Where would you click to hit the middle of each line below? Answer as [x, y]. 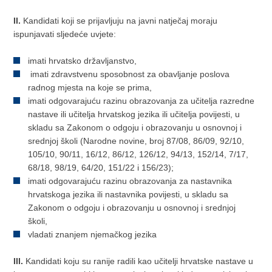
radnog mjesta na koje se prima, [90, 87]
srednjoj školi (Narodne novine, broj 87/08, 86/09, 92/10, [136, 141]
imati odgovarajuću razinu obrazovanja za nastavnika [130, 181]
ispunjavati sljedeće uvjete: [66, 34]
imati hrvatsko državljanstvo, [84, 61]
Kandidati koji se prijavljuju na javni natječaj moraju [119, 21]
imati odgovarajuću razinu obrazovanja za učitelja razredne [141, 101]
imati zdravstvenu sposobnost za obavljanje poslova [129, 74]
